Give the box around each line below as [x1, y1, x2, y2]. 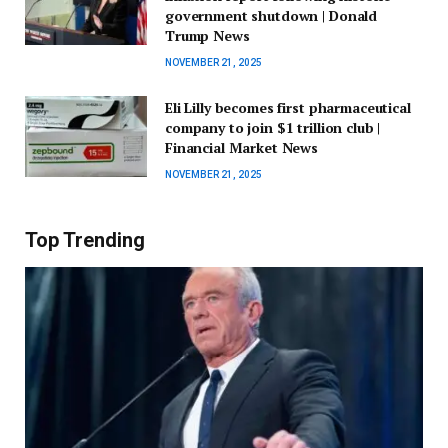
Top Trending [25, 228, 145, 252]
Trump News [165, 26, 250, 45]
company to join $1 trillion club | [165, 118, 381, 137]
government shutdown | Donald [165, 6, 378, 25]
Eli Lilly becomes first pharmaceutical [165, 98, 411, 117]
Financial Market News [165, 138, 319, 157]
